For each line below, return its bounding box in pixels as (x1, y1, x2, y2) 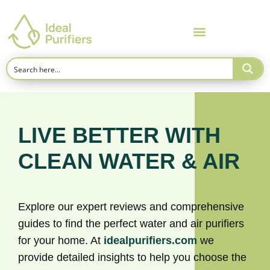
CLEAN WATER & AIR (18, 149, 240, 174)
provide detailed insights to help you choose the (18, 251, 246, 264)
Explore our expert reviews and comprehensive (18, 201, 244, 213)
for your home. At (18, 234, 104, 247)
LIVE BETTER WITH (18, 123, 221, 148)
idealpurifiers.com (104, 234, 197, 247)
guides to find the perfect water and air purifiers (18, 218, 244, 230)
